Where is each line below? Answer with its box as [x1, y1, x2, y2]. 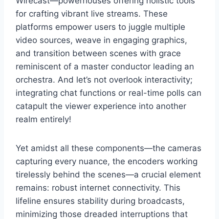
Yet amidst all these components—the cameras [16, 143, 201, 153]
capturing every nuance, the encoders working [16, 156, 197, 166]
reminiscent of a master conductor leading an [16, 61, 194, 71]
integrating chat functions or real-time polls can [16, 88, 201, 98]
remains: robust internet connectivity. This [16, 182, 180, 193]
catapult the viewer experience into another [16, 101, 186, 111]
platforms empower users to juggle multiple [16, 22, 185, 32]
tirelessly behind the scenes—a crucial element [16, 169, 201, 179]
